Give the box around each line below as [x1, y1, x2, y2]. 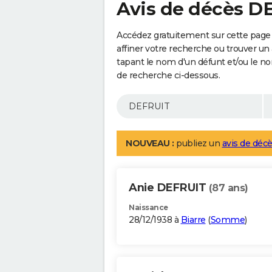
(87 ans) [208, 182, 248, 194]
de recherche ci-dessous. [117, 70, 220, 81]
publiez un [174, 138, 222, 149]
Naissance [129, 203, 168, 212]
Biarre [180, 214, 206, 226]
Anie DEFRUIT [129, 181, 209, 195]
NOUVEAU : [126, 138, 174, 149]
